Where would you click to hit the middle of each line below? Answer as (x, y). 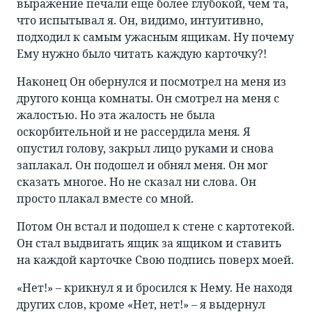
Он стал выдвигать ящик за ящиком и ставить (149, 243)
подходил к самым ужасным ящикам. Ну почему (155, 37)
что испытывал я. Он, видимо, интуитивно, (140, 21)
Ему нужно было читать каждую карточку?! (142, 54)
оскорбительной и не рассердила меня (127, 132)
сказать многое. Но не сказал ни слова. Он (136, 182)
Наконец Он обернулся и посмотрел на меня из (151, 82)
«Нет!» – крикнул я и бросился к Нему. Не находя (155, 288)
